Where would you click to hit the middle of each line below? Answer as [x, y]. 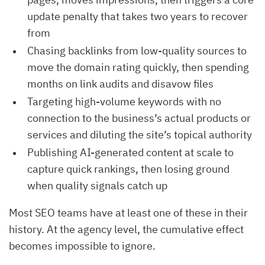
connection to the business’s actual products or [139, 118]
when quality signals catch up [97, 185]
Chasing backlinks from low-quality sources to [137, 50]
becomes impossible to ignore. [82, 245]
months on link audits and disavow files [120, 83]
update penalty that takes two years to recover [138, 16]
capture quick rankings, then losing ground [128, 169]
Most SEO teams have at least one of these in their [128, 212]
